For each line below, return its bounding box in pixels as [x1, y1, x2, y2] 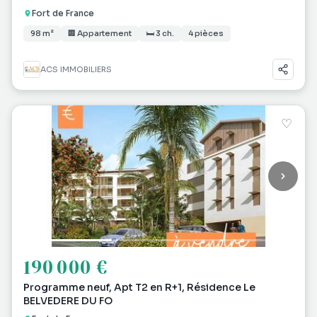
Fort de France [32, 8, 94, 18]
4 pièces [188, 28, 224, 38]
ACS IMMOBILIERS [40, 64, 112, 74]
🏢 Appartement [68, 28, 132, 38]
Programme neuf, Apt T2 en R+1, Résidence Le [23, 281, 255, 294]
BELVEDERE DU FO [23, 294, 113, 307]
